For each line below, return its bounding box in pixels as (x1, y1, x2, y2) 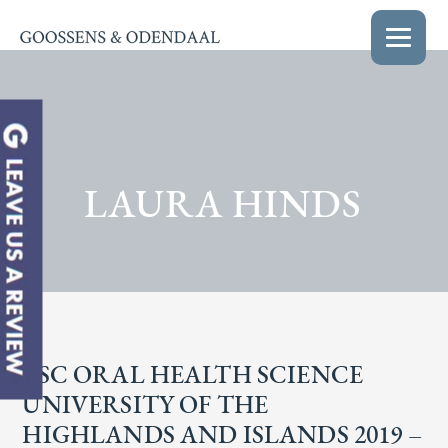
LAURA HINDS (83, 188, 362, 227)
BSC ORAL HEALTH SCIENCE (22, 364, 364, 389)
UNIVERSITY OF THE (22, 394, 269, 419)
